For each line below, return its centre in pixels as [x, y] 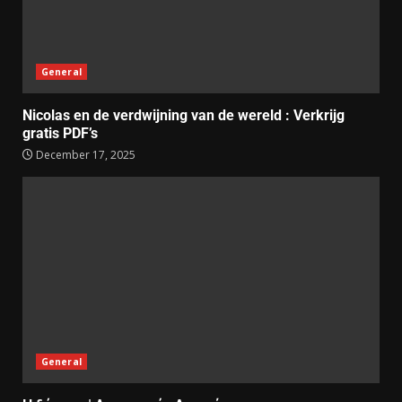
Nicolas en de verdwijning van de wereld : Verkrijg [184, 115]
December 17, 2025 [84, 154]
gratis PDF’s [60, 133]
